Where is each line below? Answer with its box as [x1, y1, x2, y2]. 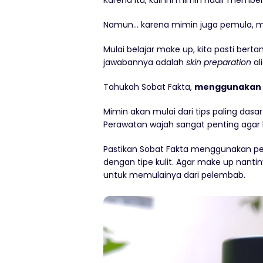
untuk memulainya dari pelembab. [103, 169, 245, 181]
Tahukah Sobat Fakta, [103, 81, 194, 93]
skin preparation [186, 56, 251, 68]
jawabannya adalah [103, 56, 186, 68]
